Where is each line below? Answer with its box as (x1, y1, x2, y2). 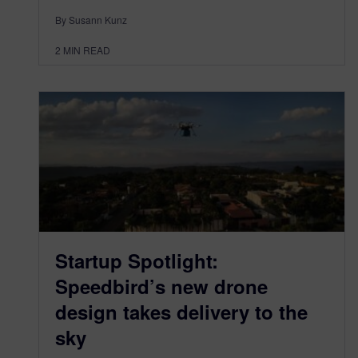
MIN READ (63, 43, 110, 58)
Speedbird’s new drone (55, 272, 268, 300)
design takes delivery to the (55, 298, 308, 325)
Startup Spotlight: (55, 247, 218, 274)
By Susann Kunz (55, 13, 127, 27)
